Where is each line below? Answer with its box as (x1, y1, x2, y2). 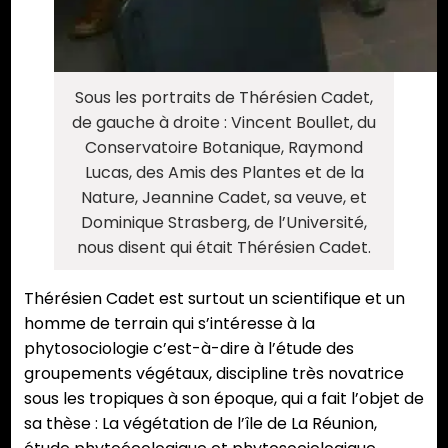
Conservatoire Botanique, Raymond (85, 136, 363, 160)
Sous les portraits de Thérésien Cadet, (75, 86, 373, 110)
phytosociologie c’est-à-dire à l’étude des (24, 337, 354, 361)
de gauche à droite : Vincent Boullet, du (72, 111, 376, 135)
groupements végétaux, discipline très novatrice (24, 362, 404, 386)
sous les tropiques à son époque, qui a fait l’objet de (24, 387, 424, 411)
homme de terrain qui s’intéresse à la (24, 312, 315, 336)
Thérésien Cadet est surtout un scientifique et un (24, 287, 405, 311)
